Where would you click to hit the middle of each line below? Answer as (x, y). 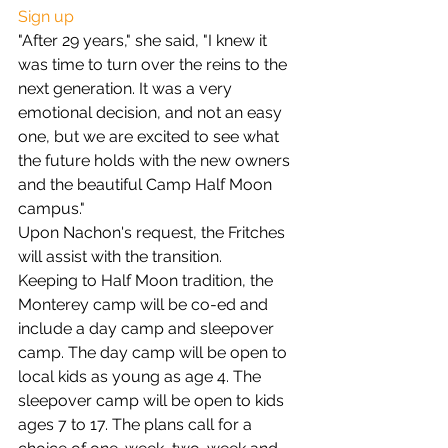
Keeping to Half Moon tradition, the (147, 280)
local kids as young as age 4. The (141, 376)
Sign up (46, 16)
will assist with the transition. (120, 256)
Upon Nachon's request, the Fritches (153, 232)
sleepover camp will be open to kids (153, 400)
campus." (51, 208)
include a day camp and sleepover (148, 328)
